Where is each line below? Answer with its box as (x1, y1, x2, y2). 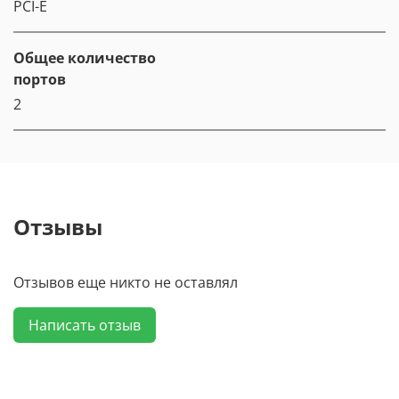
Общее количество (13, 47, 156, 68)
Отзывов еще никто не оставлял (13, 272, 238, 292)
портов (13, 69, 66, 89)
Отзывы (13, 211, 102, 241)
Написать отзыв (28, 314, 141, 335)
